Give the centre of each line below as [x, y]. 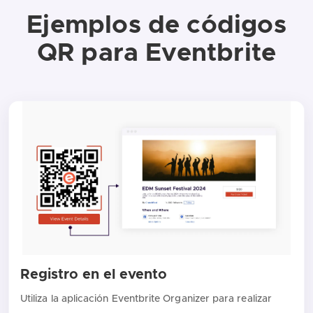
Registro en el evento [94, 275]
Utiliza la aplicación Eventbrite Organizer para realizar [146, 299]
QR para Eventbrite [156, 53]
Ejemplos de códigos [156, 26]
